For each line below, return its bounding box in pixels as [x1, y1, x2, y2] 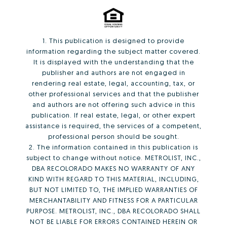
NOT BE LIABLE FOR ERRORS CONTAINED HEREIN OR [29, 217, 198, 226]
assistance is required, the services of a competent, [25, 122, 202, 130]
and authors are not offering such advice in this [32, 100, 195, 109]
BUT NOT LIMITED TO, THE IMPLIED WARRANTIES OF [29, 185, 198, 194]
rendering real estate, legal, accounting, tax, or [32, 79, 195, 88]
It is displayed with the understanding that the [33, 58, 194, 66]
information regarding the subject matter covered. [26, 47, 201, 56]
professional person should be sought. [48, 132, 179, 141]
